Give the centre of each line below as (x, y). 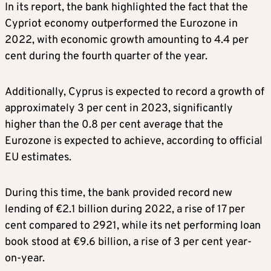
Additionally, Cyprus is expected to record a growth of (135, 93)
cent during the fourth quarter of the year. (106, 57)
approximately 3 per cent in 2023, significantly (119, 109)
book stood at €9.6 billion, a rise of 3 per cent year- (128, 243)
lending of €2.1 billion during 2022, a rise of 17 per (125, 210)
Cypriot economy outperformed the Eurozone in (121, 24)
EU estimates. (38, 158)
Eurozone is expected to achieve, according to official (134, 142)
